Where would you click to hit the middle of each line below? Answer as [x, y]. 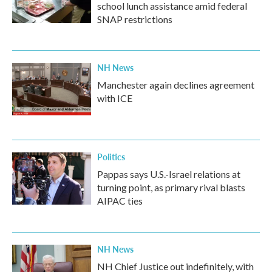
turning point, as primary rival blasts [171, 187]
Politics [111, 157]
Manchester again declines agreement [176, 85]
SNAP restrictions [135, 19]
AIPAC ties [120, 201]
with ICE [115, 98]
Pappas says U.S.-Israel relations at [169, 174]
